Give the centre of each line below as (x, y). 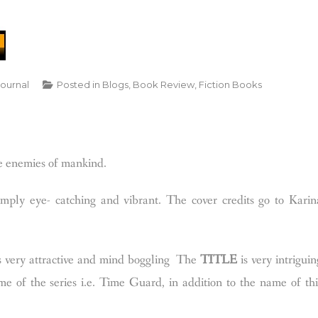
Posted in (79, 84)
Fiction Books (230, 84)
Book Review (164, 84)
